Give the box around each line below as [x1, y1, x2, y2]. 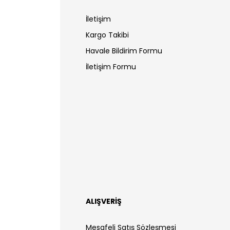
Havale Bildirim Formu [86, 45, 162, 56]
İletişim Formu [86, 61, 136, 72]
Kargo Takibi [86, 29, 129, 40]
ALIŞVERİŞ [86, 196, 122, 206]
